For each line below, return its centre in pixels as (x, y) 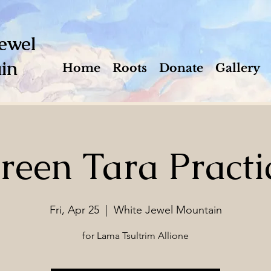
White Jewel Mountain (168, 210)
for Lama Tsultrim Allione (135, 236)
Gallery (238, 68)
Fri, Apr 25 (74, 210)
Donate (181, 68)
